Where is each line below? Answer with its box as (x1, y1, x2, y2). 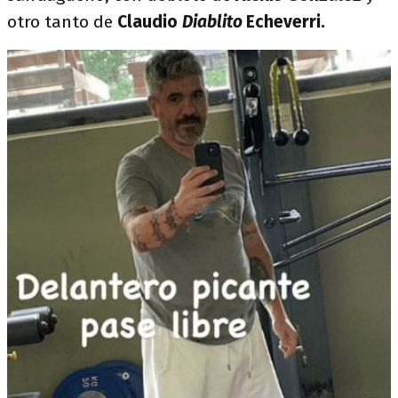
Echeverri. (246, 11, 325, 32)
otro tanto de (7, 11, 117, 32)
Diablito (182, 11, 246, 32)
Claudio (117, 11, 182, 32)
